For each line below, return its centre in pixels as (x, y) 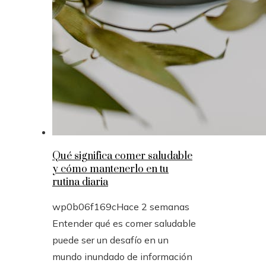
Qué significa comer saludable (122, 156)
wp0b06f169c (84, 207)
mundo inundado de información (122, 257)
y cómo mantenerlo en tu (110, 170)
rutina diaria (80, 183)
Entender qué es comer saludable (124, 224)
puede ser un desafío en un (110, 240)
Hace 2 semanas (153, 207)
